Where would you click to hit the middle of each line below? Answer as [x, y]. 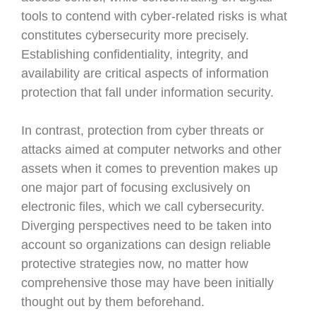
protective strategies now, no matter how [135, 264]
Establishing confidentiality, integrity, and [135, 54]
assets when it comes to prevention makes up [150, 169]
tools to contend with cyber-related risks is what [154, 16]
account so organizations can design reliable [146, 245]
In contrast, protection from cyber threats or [142, 130]
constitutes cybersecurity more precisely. [135, 35]
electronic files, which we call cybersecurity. [143, 207]
